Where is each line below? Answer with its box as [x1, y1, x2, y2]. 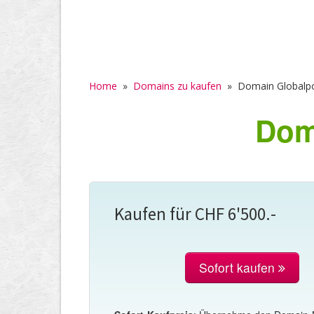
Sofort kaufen [199, 259, 279, 277]
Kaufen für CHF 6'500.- [114, 203, 276, 226]
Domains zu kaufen [133, 79, 221, 93]
